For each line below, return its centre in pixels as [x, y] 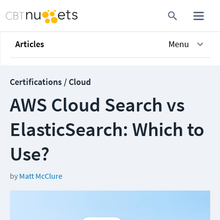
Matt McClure [41, 176]
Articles [30, 44]
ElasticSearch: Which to [107, 129]
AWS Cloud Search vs [97, 105]
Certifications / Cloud [50, 82]
